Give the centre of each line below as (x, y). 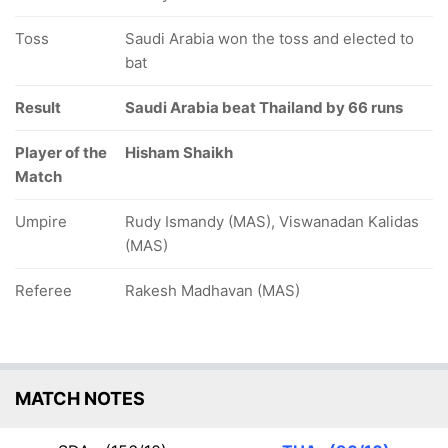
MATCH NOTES (80, 398)
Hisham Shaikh (179, 152)
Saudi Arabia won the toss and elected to (269, 38)
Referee (43, 290)
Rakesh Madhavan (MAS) (212, 290)
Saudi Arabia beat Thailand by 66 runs (264, 107)
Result (38, 107)
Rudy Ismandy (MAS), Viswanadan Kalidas (272, 221)
